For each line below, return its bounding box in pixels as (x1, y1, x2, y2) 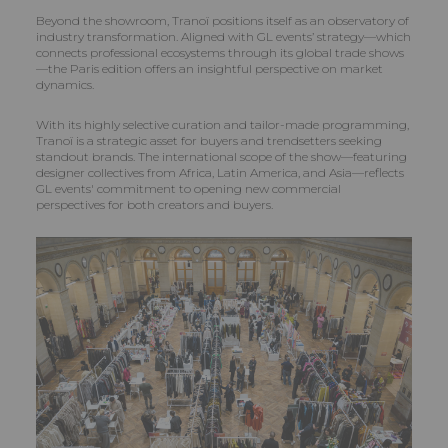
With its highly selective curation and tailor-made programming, (36, 117, 409, 133)
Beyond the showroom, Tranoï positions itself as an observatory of (36, 13, 409, 29)
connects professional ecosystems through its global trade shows (36, 45, 404, 61)
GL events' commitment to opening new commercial (36, 181, 341, 197)
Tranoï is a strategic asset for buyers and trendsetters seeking (36, 133, 382, 149)
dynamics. (36, 77, 94, 93)
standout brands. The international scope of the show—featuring (36, 149, 407, 165)
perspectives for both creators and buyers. (36, 197, 273, 213)
